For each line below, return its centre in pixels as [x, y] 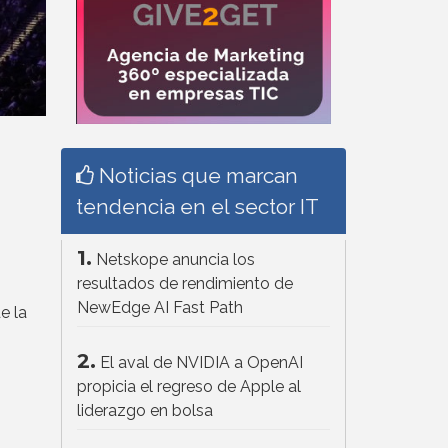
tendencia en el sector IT [197, 207]
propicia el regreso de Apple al [189, 387]
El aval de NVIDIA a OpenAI [201, 363]
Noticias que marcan [196, 176]
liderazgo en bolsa [145, 411]
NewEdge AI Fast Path [160, 308]
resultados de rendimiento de [185, 284]
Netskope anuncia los [175, 260]
